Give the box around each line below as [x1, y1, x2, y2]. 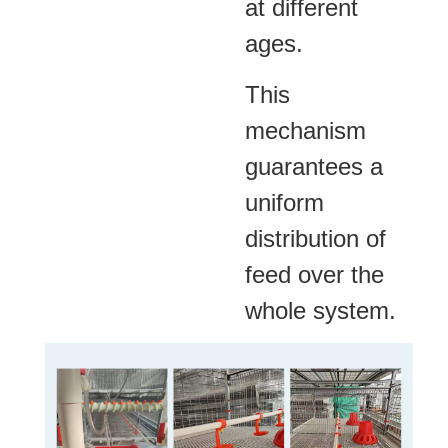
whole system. [245, 296, 396, 324]
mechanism [245, 116, 366, 144]
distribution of [245, 224, 386, 252]
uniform [245, 188, 324, 216]
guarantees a [245, 152, 383, 180]
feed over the [245, 260, 384, 288]
